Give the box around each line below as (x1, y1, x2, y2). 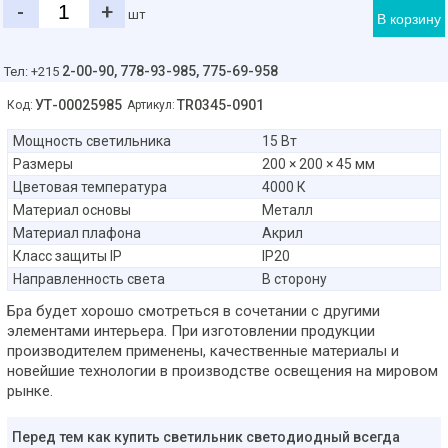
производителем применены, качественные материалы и (7, 342, 399, 360)
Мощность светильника (13, 133, 171, 149)
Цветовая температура (13, 179, 167, 195)
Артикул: (127, 98, 175, 112)
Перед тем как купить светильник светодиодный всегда (12, 429, 400, 445)
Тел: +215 (4, 64, 63, 79)
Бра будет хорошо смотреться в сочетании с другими (7, 302, 380, 320)
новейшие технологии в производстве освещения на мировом (7, 362, 438, 380)
